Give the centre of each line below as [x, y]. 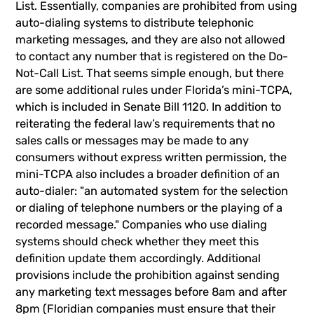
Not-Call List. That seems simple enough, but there [150, 74]
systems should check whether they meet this [137, 242]
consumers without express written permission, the [151, 158]
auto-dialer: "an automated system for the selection [152, 191]
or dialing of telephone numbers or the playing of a [149, 208]
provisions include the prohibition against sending [148, 275]
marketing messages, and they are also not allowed [151, 40]
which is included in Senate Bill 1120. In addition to [149, 107]
